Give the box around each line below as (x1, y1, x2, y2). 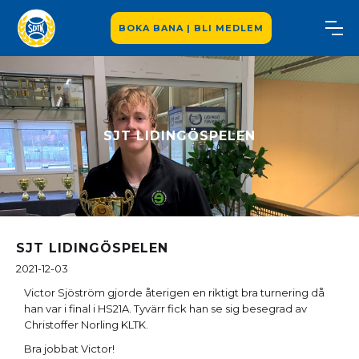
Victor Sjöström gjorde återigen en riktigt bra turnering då (24, 286, 325, 299)
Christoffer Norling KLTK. (24, 318, 148, 331)
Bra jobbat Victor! (24, 342, 115, 355)
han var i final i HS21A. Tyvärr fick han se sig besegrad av (24, 302, 307, 315)
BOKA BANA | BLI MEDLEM (118, 22, 264, 34)
